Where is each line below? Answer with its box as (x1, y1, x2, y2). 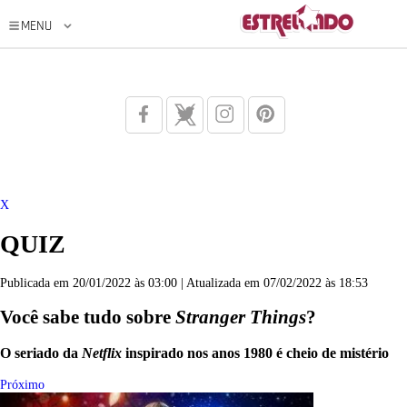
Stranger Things (175, 305, 306, 328)
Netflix (82, 344, 122, 362)
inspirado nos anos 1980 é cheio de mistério (122, 344, 389, 362)
